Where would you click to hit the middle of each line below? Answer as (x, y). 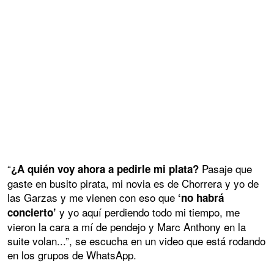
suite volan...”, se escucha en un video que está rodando (136, 240)
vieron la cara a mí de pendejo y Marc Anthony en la (127, 226)
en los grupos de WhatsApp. (72, 254)
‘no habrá (201, 197)
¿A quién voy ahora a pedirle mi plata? (105, 168)
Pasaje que (225, 168)
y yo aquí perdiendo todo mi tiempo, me (148, 212)
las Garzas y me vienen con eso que (93, 197)
